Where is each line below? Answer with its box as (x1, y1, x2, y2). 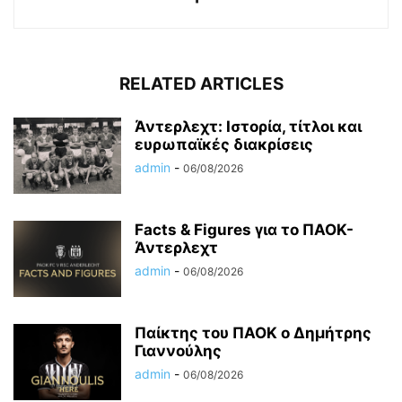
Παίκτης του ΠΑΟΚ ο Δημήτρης (135, 323, 371, 342)
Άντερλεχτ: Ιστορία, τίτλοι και (135, 117, 362, 135)
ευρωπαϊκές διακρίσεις (135, 135, 313, 153)
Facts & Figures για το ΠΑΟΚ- (135, 220, 354, 239)
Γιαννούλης (135, 341, 222, 360)
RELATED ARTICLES (118, 73, 284, 94)
